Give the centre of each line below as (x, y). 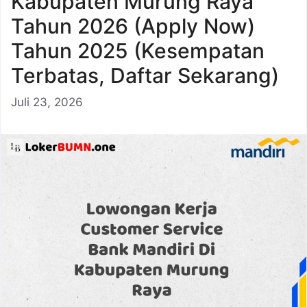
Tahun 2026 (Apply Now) (133, 26)
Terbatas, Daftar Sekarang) (145, 75)
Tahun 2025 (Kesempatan (138, 51)
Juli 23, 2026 (47, 102)
